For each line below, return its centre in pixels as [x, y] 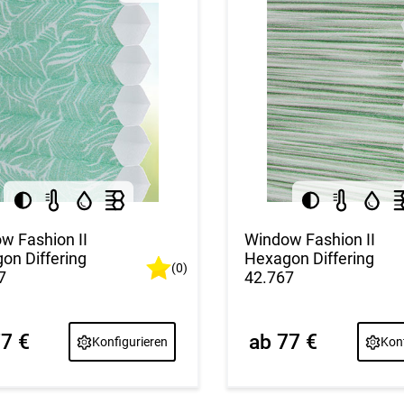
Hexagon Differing [310, 259]
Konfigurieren [130, 342]
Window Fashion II [310, 240]
